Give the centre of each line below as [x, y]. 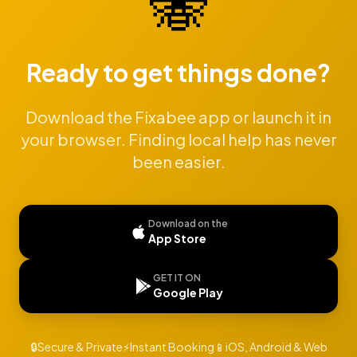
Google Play [188, 292]
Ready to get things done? [178, 73]
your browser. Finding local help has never [178, 139]
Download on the [188, 224]
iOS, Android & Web [276, 347]
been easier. [178, 161]
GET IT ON [177, 278]
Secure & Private [80, 347]
